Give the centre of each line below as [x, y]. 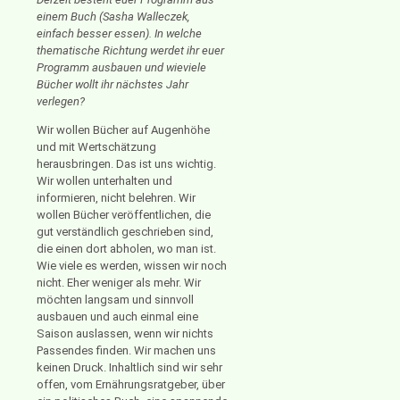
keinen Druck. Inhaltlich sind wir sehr [129, 367]
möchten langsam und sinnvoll [115, 299]
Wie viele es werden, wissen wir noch [132, 265]
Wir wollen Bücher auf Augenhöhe [123, 129]
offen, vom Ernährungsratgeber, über [131, 384]
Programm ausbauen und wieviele [121, 67]
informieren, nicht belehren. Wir [116, 197]
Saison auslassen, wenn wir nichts [125, 333]
